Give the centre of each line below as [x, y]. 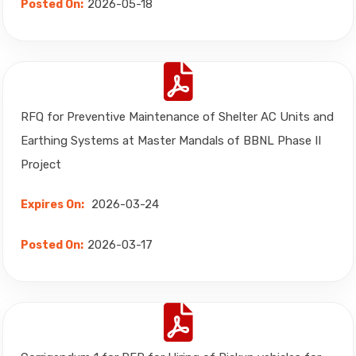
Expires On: [52, 205]
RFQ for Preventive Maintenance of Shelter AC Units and [177, 117]
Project [43, 164]
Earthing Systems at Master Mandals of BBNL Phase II [171, 141]
